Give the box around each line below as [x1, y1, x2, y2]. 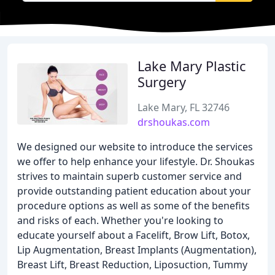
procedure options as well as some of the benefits [17, 199, 250, 212]
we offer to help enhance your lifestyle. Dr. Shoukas [17, 155, 255, 168]
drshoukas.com [137, 115, 210, 129]
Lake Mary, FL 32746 [137, 101, 230, 114]
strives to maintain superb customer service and [17, 169, 242, 183]
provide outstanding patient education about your [17, 184, 251, 198]
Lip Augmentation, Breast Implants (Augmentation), [17, 243, 257, 257]
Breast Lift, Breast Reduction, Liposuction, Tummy [17, 258, 247, 271]
